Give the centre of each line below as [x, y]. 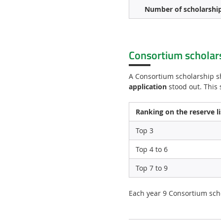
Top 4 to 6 [151, 149]
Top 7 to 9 [151, 168]
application [147, 87]
